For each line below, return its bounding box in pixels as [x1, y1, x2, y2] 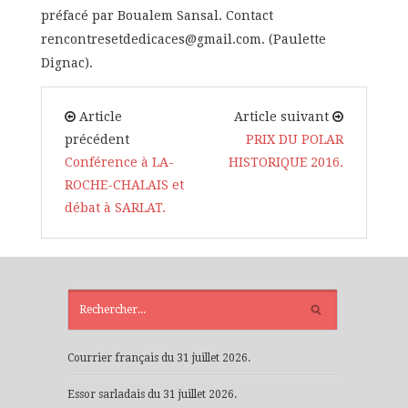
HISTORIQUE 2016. [229, 155, 344, 170]
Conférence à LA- [64, 155, 174, 170]
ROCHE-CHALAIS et [64, 178, 184, 193]
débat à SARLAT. [64, 200, 166, 216]
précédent [64, 132, 129, 148]
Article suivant [234, 109, 333, 125]
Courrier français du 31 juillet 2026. [67, 352, 250, 365]
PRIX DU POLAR [246, 132, 344, 148]
